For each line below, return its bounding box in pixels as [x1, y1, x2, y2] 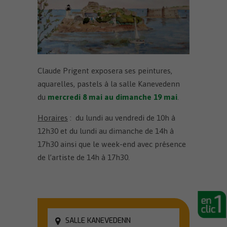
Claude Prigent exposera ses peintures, [37, 66, 172, 75]
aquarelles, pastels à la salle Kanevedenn [37, 80, 180, 89]
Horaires [37, 113, 68, 123]
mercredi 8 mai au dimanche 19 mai [48, 93, 177, 102]
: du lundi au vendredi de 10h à [68, 113, 175, 123]
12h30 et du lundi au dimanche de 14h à [37, 127, 174, 136]
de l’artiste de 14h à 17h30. [37, 153, 130, 162]
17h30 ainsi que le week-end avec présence [37, 140, 186, 149]
